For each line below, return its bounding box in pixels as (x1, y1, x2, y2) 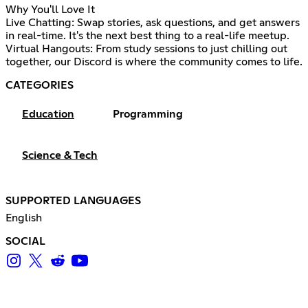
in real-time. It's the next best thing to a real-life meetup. (5, 30, 289, 41)
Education (22, 108, 74, 120)
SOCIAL (5, 235, 45, 247)
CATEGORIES (5, 79, 74, 91)
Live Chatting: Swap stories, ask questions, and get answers (5, 16, 300, 28)
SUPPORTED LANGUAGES (5, 195, 141, 206)
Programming (113, 108, 183, 120)
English (5, 212, 42, 223)
